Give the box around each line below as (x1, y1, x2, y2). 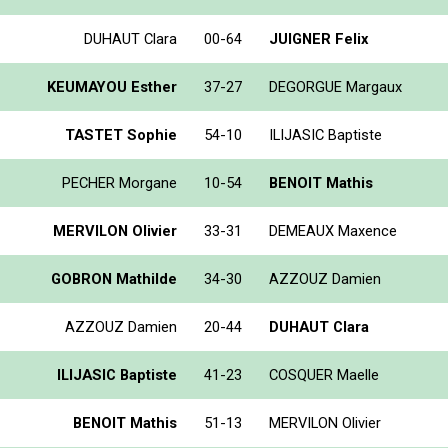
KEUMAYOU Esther (47, 77, 177, 96)
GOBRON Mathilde (51, 269, 177, 288)
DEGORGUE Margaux (269, 77, 402, 96)
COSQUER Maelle (269, 365, 379, 384)
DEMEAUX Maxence (269, 221, 397, 240)
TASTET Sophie (65, 125, 177, 144)
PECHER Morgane (62, 173, 177, 192)
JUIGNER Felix (269, 29, 368, 48)
